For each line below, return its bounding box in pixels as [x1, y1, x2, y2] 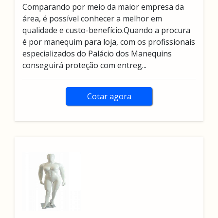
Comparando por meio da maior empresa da [22, 1, 184, 12]
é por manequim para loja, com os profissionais [22, 36, 195, 47]
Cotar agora [87, 91, 131, 102]
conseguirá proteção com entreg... [22, 60, 146, 71]
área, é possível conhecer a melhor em [22, 13, 162, 24]
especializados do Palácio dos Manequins [22, 48, 172, 59]
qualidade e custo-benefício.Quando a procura [22, 25, 190, 36]
